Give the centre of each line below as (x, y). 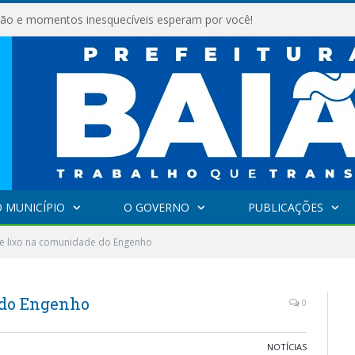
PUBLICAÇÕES (285, 207)
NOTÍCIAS (287, 347)
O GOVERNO (156, 207)
